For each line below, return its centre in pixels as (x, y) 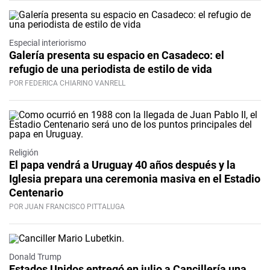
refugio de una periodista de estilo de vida (111, 69)
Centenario (36, 193)
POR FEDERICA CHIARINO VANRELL (67, 83)
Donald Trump (35, 257)
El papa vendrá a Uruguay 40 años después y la (122, 165)
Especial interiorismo (48, 43)
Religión (24, 153)
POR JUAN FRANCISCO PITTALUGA (67, 207)
